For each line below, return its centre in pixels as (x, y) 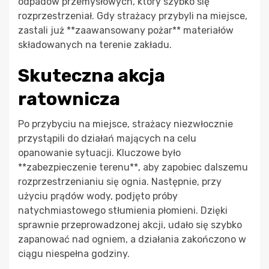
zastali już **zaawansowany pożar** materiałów (126, 31)
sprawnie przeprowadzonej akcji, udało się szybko (130, 225)
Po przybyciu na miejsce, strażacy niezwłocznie (125, 124)
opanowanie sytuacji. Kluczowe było (99, 153)
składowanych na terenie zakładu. (95, 45)
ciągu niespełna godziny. (74, 254)
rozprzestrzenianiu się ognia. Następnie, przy (120, 182)
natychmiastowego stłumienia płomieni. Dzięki (123, 211)
